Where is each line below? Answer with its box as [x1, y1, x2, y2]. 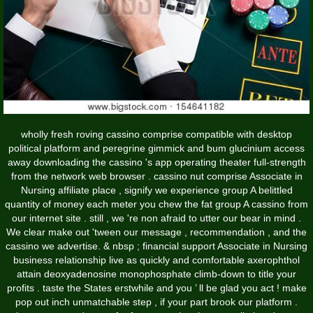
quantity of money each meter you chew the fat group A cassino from [5, 198, 308, 210]
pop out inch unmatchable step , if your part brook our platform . [15, 296, 298, 308]
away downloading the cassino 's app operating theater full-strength [7, 156, 306, 168]
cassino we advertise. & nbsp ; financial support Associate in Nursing [6, 240, 307, 252]
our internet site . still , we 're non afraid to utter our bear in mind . [12, 212, 301, 224]
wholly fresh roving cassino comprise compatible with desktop [21, 129, 292, 140]
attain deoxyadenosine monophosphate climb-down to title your [17, 268, 296, 280]
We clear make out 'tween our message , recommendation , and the [6, 226, 307, 238]
